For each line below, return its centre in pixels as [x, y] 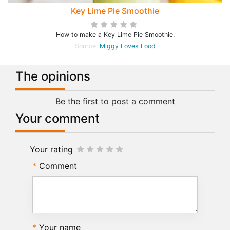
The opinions [53, 76]
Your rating [51, 149]
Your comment [57, 118]
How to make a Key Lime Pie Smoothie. [115, 35]
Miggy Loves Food [127, 46]
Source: [87, 46]
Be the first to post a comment [115, 101]
